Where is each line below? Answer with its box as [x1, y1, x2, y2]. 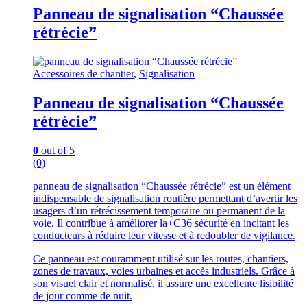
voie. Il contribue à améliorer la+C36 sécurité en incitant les [33, 217, 289, 229]
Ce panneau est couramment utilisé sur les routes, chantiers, [33, 252, 288, 265]
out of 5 [38, 144, 75, 156]
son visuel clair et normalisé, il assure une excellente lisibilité [33, 277, 293, 289]
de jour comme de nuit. [33, 289, 132, 302]
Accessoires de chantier [33, 67, 134, 79]
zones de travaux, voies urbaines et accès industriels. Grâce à [33, 265, 295, 277]
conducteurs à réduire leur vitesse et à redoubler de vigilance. [33, 229, 295, 241]
